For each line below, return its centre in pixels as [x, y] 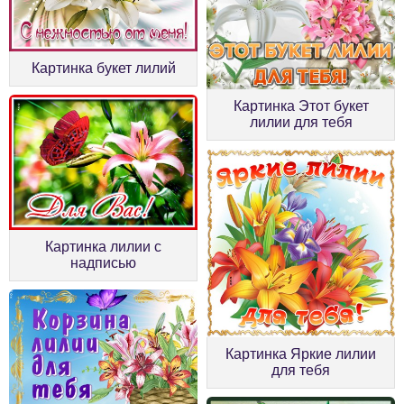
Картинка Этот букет [301, 106]
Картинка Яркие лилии [301, 353]
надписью [103, 262]
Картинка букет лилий [103, 69]
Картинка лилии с [103, 246]
